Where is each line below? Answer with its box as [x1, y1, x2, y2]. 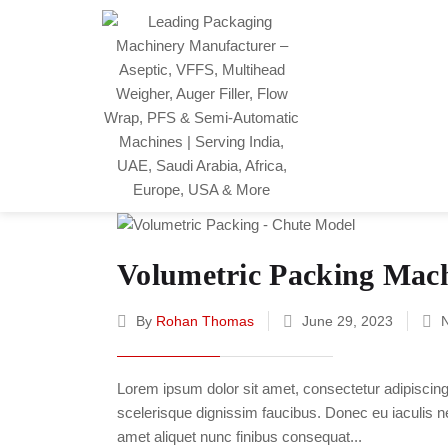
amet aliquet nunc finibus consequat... [117, 428, 362, 446]
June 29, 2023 [298, 313, 397, 330]
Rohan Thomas [156, 313, 254, 330]
